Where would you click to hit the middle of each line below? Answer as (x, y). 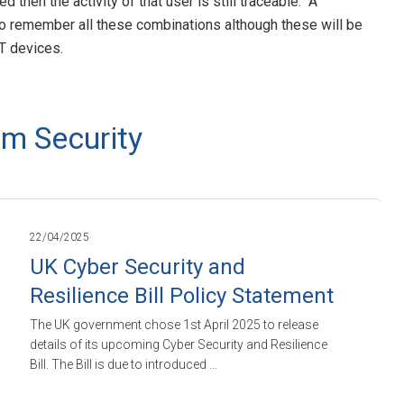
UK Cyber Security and (137, 266)
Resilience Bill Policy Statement (181, 295)
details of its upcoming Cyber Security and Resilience (178, 344)
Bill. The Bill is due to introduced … (123, 364)
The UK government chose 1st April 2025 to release (174, 324)
